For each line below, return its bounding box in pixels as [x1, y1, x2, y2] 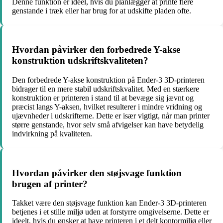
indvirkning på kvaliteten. [12, 129, 92, 138]
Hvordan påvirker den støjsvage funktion [12, 167, 182, 178]
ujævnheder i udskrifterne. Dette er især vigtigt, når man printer [12, 111, 210, 120]
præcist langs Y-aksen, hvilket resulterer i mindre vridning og [12, 103, 202, 111]
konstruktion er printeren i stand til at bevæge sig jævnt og [12, 94, 194, 103]
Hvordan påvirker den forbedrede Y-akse [12, 44, 180, 55]
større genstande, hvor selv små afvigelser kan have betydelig [12, 120, 204, 129]
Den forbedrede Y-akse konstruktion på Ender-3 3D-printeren [12, 76, 205, 85]
